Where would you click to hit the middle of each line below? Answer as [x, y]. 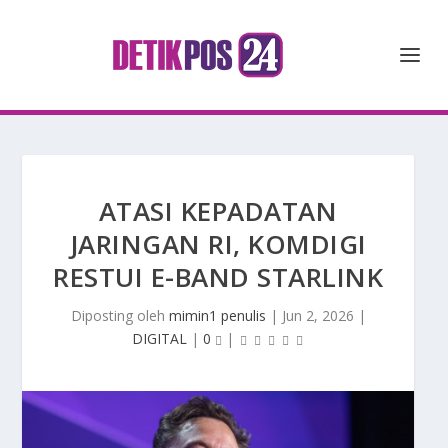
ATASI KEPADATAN [218, 211]
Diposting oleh [119, 315]
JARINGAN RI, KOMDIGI [218, 244]
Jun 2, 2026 [317, 315]
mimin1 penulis [217, 315]
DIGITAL [159, 338]
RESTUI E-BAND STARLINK [218, 277]
